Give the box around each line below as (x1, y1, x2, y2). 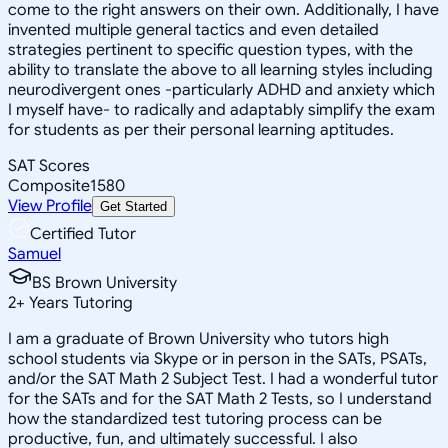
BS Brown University (32, 272, 177, 293)
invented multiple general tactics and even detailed (8, 19, 379, 40)
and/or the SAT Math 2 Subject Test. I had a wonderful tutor (8, 368, 438, 389)
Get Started (100, 198, 167, 214)
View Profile (8, 195, 92, 216)
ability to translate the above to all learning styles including (8, 59, 433, 80)
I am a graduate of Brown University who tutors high (8, 328, 389, 349)
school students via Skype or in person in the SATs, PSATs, (8, 348, 427, 369)
